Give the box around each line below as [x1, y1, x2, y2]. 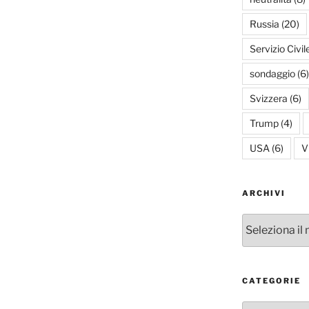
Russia [249, 17, 279, 30]
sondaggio [249, 67, 295, 79]
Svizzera [249, 92, 288, 104]
